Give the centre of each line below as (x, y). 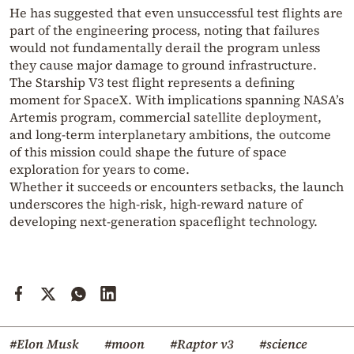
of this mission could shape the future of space (148, 151)
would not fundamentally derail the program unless (165, 47)
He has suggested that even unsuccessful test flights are (176, 12)
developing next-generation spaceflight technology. (164, 221)
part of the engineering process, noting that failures (164, 30)
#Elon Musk (44, 343)
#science (283, 343)
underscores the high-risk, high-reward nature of (156, 203)
